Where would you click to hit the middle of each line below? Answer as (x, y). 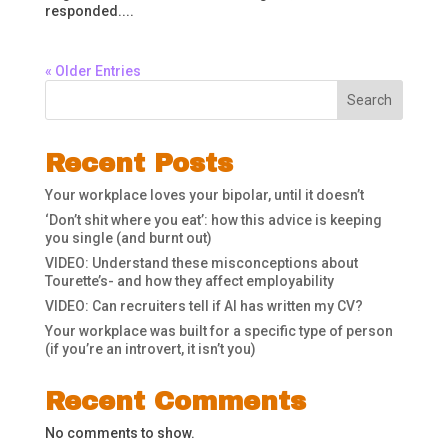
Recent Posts (138, 163)
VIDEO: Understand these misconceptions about (201, 263)
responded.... (89, 11)
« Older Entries (92, 71)
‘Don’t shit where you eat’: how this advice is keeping (213, 220)
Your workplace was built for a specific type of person (218, 331)
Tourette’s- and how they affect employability (189, 281)
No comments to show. (119, 433)
